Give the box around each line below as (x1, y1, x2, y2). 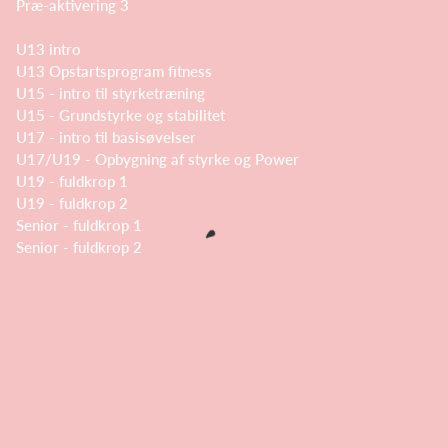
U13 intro (16, 40, 81, 58)
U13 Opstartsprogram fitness (16, 62, 216, 80)
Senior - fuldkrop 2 (16, 238, 142, 256)
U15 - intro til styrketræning (16, 84, 205, 102)
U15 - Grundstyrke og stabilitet (16, 106, 225, 124)
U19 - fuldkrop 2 (16, 194, 128, 212)
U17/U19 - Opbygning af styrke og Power (16, 150, 299, 168)
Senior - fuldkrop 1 (16, 216, 142, 234)
